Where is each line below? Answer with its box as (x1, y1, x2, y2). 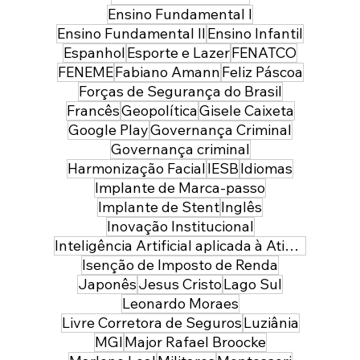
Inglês (221, 198, 262, 217)
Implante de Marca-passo (95, 178, 265, 198)
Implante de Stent (98, 198, 219, 217)
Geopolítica (121, 101, 198, 121)
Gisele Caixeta (198, 101, 294, 121)
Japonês (78, 275, 137, 294)
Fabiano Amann (114, 63, 220, 82)
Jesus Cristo (138, 275, 222, 294)
